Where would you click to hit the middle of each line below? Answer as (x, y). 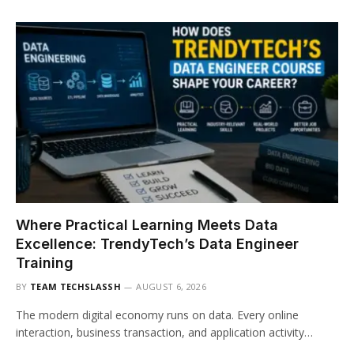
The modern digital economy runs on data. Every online (157, 315)
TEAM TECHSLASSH (75, 287)
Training (45, 263)
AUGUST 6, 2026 (171, 287)
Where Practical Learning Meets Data (147, 225)
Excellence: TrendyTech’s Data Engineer (157, 244)
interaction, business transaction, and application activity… (164, 333)
